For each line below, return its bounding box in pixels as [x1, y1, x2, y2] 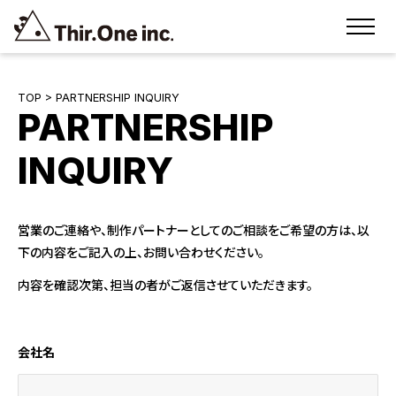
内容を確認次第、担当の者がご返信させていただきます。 [18, 278, 313, 293]
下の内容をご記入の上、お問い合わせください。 [18, 245, 264, 260]
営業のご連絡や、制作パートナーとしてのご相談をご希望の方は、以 [18, 223, 369, 238]
